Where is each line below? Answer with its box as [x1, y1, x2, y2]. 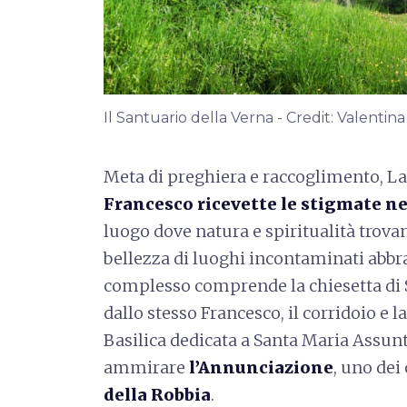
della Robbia [104, 383, 211, 405]
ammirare [104, 356, 189, 378]
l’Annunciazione [189, 356, 333, 378]
